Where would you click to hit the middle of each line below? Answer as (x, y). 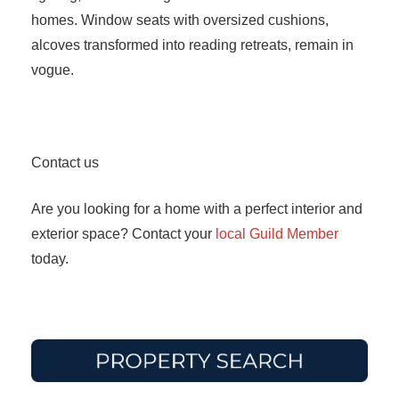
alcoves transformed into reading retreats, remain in (192, 45)
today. (53, 259)
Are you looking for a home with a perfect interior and (197, 209)
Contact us (68, 163)
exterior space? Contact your (123, 234)
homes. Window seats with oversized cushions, (180, 20)
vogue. (53, 70)
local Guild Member (277, 234)
